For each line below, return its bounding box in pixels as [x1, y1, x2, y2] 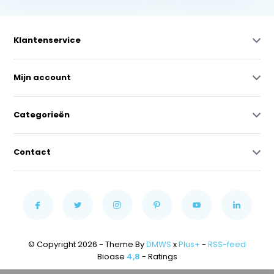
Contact [13, 146, 51, 158]
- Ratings [139, 251, 177, 262]
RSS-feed [208, 239, 246, 250]
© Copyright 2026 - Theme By [28, 239, 146, 250]
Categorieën [13, 109, 70, 120]
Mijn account [13, 72, 72, 83]
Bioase [97, 251, 127, 262]
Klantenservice [13, 34, 81, 46]
